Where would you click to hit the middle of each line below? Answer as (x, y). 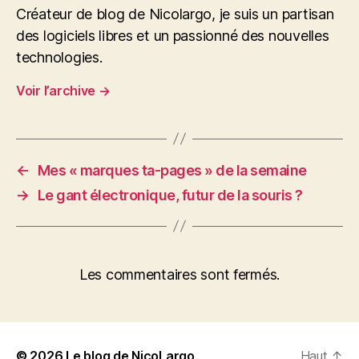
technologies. (59, 57)
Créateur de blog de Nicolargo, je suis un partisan (175, 14)
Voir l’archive (57, 90)
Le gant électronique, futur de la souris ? (170, 195)
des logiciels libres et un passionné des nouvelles (173, 35)
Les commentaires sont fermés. (179, 274)
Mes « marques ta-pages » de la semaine (172, 170)
